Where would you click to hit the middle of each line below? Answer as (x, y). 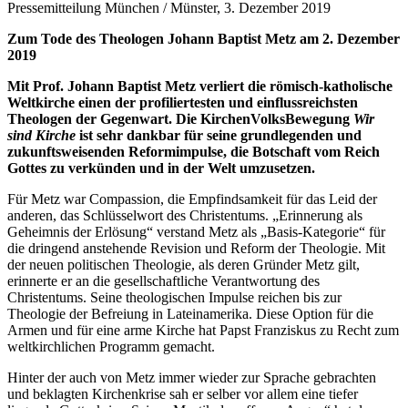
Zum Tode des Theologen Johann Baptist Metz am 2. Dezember (204, 38)
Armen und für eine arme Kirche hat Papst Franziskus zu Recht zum (203, 330)
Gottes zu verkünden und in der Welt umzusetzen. (161, 168)
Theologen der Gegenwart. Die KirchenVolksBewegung (180, 118)
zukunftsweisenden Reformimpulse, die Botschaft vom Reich (194, 151)
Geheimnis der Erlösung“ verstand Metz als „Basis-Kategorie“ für (196, 231)
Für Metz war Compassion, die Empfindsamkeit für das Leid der (192, 199)
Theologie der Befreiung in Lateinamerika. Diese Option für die (190, 313)
